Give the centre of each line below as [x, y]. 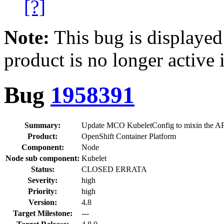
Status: [42, 169]
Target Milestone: [42, 213]
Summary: [42, 125]
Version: [42, 202]
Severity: [42, 180]
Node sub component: [42, 158]
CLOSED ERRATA [114, 169]
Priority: [42, 191]
